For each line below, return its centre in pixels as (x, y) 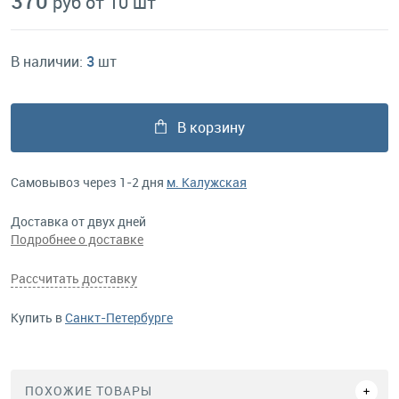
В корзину (211, 127)
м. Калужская (207, 182)
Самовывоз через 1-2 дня (89, 182)
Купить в (38, 318)
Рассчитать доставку (74, 278)
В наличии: (49, 61)
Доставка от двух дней (78, 221)
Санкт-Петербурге (119, 318)
